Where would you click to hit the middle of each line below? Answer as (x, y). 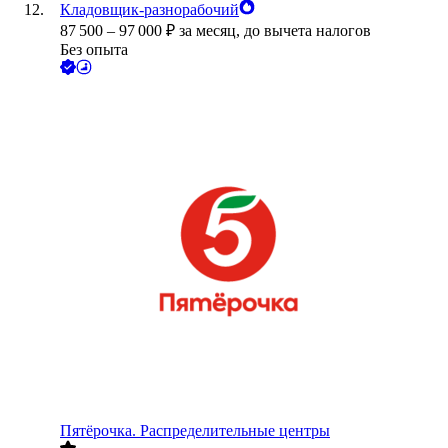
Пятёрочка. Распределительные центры (195, 431)
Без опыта (94, 50)
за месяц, (211, 31)
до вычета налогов (307, 31)
